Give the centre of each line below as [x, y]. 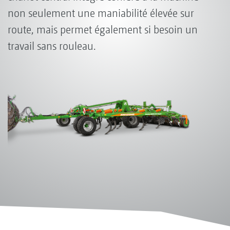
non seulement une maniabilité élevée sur [101, 13]
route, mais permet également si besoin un [103, 30]
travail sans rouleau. [52, 46]
